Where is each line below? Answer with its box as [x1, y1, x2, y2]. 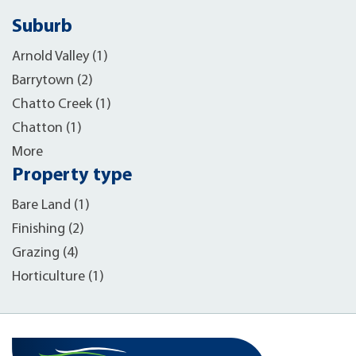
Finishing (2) [12, 222, 84, 237]
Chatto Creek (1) [12, 97, 111, 112]
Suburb [12, 17, 72, 37]
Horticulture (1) [12, 269, 104, 284]
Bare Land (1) [12, 198, 90, 213]
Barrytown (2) [12, 73, 93, 88]
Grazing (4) [12, 246, 79, 261]
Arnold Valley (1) [12, 49, 108, 64]
